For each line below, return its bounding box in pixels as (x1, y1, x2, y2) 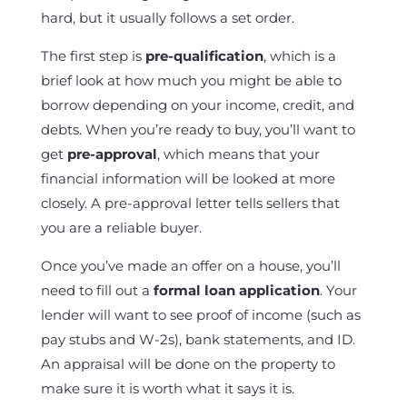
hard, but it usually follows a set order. (40, 9, 294, 26)
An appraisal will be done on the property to (40, 355, 335, 372)
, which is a (263, 47, 336, 65)
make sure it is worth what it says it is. (40, 380, 294, 397)
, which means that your (156, 145, 320, 163)
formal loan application (153, 282, 320, 299)
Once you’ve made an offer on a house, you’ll (40, 257, 341, 274)
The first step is (40, 47, 145, 65)
